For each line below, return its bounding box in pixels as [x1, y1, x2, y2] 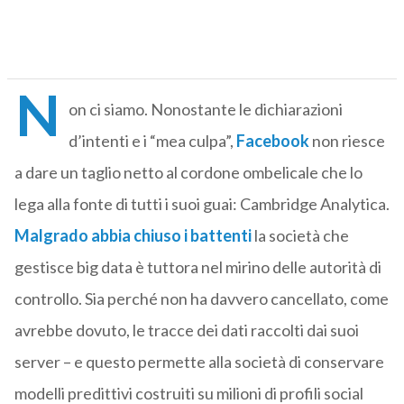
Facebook [235, 131, 309, 151]
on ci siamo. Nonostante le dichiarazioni [68, 99, 343, 120]
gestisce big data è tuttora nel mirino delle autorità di [14, 257, 381, 278]
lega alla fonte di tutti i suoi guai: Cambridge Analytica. [14, 194, 390, 215]
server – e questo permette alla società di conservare [14, 352, 384, 372]
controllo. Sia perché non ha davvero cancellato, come [14, 289, 389, 309]
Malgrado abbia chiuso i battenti [14, 225, 252, 246]
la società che [253, 225, 349, 246]
